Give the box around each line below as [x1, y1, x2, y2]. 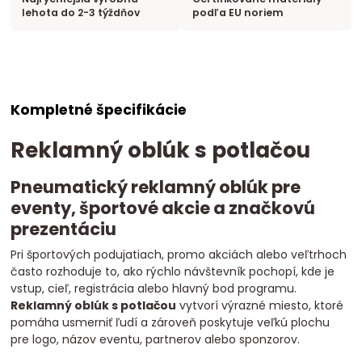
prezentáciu [11, 217, 117, 241]
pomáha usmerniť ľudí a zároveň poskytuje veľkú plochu [11, 314, 330, 331]
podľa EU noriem [192, 5, 284, 19]
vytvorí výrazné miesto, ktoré [176, 297, 344, 314]
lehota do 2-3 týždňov [22, 5, 141, 19]
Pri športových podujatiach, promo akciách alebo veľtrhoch [11, 246, 347, 263]
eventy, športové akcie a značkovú [11, 196, 316, 220]
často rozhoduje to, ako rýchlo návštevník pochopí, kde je [11, 263, 335, 280]
